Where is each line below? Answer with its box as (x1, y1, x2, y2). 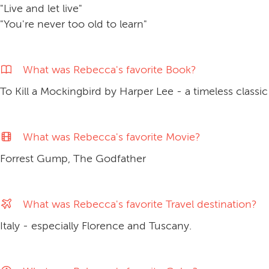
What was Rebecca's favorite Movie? (23, 131, 201, 144)
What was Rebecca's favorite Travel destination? (23, 198, 258, 211)
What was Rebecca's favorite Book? (23, 64, 197, 76)
